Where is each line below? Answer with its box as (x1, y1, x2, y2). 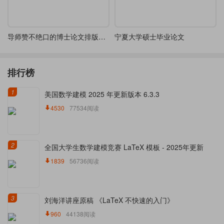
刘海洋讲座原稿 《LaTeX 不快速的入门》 (44, 195, 174, 205)
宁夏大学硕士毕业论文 (114, 31, 184, 41)
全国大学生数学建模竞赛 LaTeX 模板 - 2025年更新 (44, 142, 203, 152)
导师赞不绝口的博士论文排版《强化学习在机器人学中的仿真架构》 (98, 31, 105, 41)
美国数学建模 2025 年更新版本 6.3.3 (44, 89, 159, 99)
